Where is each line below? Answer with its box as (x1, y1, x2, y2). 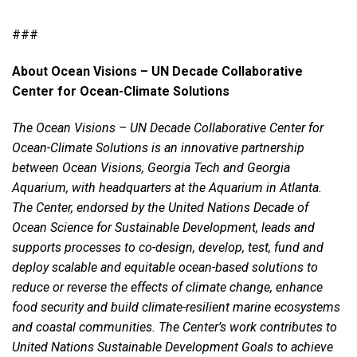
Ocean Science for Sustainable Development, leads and (12, 220, 315, 236)
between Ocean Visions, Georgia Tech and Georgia (12, 160, 290, 176)
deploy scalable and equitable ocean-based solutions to (12, 260, 318, 276)
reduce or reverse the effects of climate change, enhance (12, 280, 323, 296)
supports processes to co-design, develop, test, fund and (12, 240, 324, 256)
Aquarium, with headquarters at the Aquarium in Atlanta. (12, 180, 322, 196)
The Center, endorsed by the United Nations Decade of (12, 200, 308, 216)
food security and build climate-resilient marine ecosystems (12, 300, 340, 316)
